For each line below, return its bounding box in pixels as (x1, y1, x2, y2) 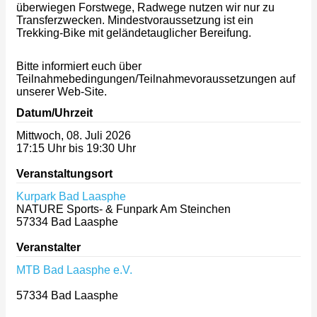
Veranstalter (16, 241, 81, 253)
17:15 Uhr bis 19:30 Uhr (16, 142, 136, 154)
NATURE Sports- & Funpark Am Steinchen (16, 202, 231, 215)
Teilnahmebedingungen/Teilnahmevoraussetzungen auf (16, 73, 295, 86)
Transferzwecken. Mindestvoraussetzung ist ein (16, 13, 253, 26)
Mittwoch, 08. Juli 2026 (16, 129, 131, 142)
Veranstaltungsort (16, 167, 113, 180)
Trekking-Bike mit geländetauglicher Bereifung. (16, 26, 251, 39)
